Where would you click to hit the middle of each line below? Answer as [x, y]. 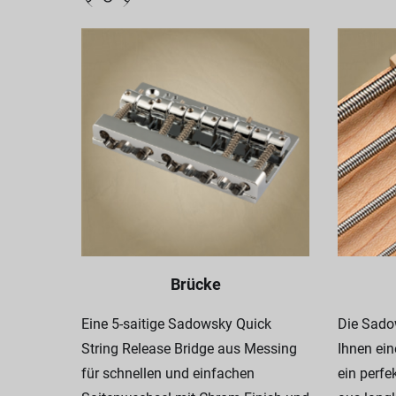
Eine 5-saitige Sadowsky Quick [176, 324]
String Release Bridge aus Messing [189, 349]
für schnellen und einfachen [168, 373]
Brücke [195, 284]
